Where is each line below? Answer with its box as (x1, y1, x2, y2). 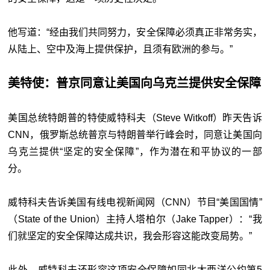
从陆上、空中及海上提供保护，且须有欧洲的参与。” (8, 44, 233, 55)
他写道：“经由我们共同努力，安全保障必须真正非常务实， (8, 27, 262, 38)
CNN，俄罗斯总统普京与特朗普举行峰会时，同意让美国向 (8, 130, 262, 140)
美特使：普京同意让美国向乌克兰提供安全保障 (8, 77, 262, 90)
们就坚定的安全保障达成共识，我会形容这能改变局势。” (8, 231, 253, 242)
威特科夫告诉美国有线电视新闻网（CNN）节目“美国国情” (8, 197, 262, 208)
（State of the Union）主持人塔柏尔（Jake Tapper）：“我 (8, 214, 262, 225)
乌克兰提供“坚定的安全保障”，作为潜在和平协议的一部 (8, 146, 262, 157)
